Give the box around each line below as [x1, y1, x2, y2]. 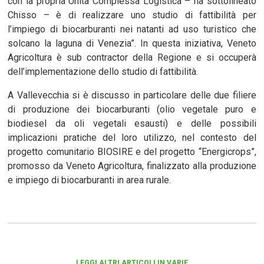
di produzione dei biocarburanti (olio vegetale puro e [8, 103, 256, 115]
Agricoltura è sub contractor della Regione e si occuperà [8, 51, 256, 63]
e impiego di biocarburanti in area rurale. [8, 174, 171, 186]
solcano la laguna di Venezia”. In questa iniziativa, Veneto [8, 37, 256, 49]
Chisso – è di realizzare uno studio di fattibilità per [8, 9, 256, 21]
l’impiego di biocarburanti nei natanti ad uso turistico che [8, 23, 256, 35]
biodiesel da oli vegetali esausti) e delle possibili [8, 117, 256, 129]
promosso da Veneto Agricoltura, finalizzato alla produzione [8, 160, 256, 171]
